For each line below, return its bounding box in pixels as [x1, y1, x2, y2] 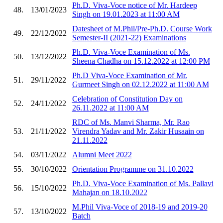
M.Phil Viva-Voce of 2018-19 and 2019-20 [72, 202, 208, 211]
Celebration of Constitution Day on [72, 94, 183, 103]
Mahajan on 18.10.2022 [72, 188, 147, 197]
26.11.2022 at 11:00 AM [72, 103, 149, 112]
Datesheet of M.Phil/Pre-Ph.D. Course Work [72, 24, 212, 33]
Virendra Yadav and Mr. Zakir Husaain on [72, 126, 204, 135]
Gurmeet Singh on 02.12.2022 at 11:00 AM [72, 80, 209, 89]
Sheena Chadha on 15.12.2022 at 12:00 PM [72, 56, 210, 65]
